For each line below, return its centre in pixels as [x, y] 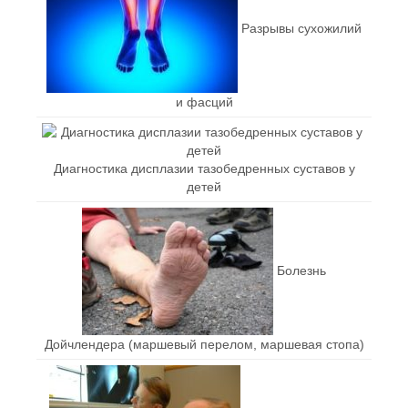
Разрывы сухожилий [301, 28]
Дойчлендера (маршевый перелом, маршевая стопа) [204, 344]
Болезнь [301, 270]
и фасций [204, 102]
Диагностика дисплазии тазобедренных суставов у [204, 168]
